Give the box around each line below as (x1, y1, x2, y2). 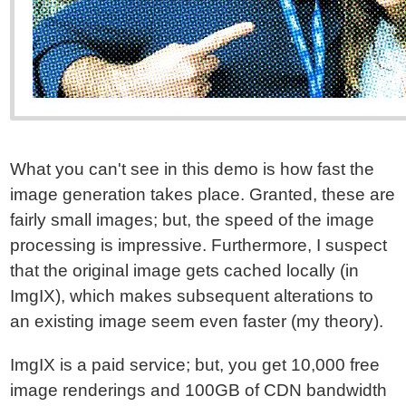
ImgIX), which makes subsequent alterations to (10, 286, 374, 305)
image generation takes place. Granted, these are (10, 185, 396, 204)
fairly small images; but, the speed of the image (10, 210, 375, 229)
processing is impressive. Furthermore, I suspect (10, 236, 388, 255)
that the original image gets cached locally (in (10, 261, 360, 280)
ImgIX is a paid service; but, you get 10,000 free (10, 355, 381, 374)
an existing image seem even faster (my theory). (10, 312, 384, 331)
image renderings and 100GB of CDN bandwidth (10, 381, 388, 400)
